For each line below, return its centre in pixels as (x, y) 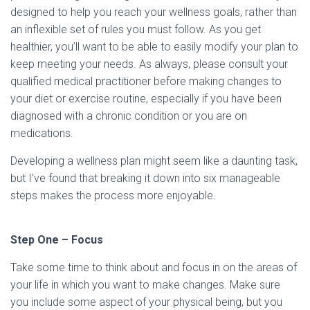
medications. (42, 133)
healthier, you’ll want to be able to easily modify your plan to (154, 47)
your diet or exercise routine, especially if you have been (146, 99)
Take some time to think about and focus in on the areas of (154, 267)
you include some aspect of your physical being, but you (146, 302)
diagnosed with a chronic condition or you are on (129, 116)
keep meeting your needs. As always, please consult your (149, 64)
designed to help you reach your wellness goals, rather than (154, 12)
